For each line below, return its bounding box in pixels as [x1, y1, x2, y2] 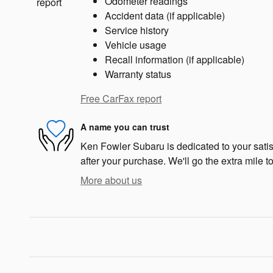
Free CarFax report [80, 91, 161, 105]
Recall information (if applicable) [105, 52, 244, 66]
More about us [80, 172, 142, 187]
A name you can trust [80, 121, 169, 133]
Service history [105, 23, 169, 37]
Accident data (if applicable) [105, 8, 225, 23]
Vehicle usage [105, 37, 166, 52]
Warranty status [105, 66, 171, 81]
